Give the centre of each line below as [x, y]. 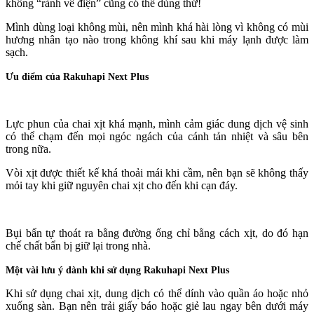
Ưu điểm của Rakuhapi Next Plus [77, 77]
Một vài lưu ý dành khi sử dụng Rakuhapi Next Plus [117, 271]
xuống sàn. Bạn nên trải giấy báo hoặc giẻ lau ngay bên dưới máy [157, 306]
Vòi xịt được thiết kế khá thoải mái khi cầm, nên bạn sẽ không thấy [157, 173]
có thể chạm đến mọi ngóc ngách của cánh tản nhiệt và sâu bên [157, 137]
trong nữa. [28, 149]
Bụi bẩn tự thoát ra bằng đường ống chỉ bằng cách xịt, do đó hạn [157, 233]
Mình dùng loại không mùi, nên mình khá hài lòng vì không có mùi [157, 27]
